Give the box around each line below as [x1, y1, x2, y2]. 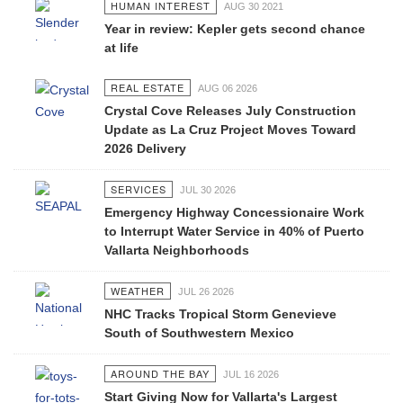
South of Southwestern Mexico [103, 326, 294, 340]
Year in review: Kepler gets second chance [103, 22, 365, 36]
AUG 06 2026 [197, 83, 257, 94]
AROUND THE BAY [110, 366, 210, 381]
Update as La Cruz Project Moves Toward [103, 122, 356, 137]
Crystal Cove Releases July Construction [103, 103, 356, 118]
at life [103, 40, 139, 55]
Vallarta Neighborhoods [103, 243, 249, 257]
